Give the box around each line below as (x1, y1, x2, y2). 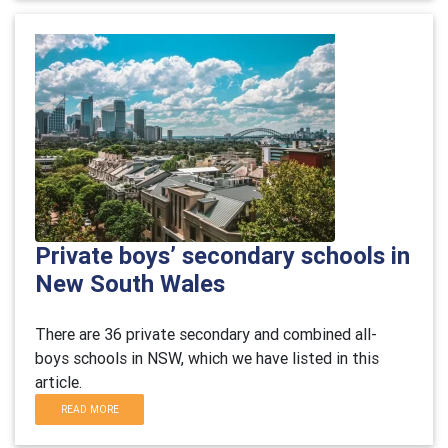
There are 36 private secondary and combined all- (35, 324, 377, 344)
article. (35, 372, 82, 392)
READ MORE (60, 403, 119, 416)
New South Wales (35, 269, 225, 298)
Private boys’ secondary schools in (35, 241, 410, 270)
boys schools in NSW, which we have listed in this (35, 348, 379, 368)
